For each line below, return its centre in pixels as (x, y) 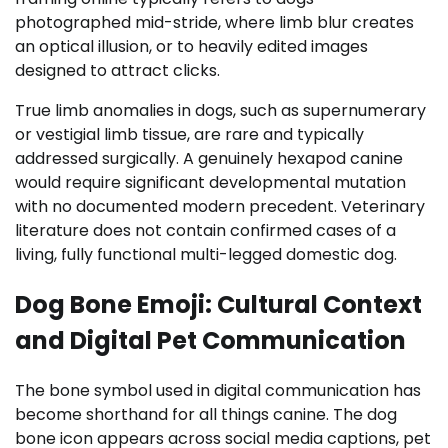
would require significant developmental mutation (210, 182)
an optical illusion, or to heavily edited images (191, 46)
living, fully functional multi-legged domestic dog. (206, 254)
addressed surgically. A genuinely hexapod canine (209, 158)
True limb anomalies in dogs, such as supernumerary (220, 110)
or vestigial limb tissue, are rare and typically (189, 134)
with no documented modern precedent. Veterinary (220, 206)
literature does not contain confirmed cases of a (205, 230)
